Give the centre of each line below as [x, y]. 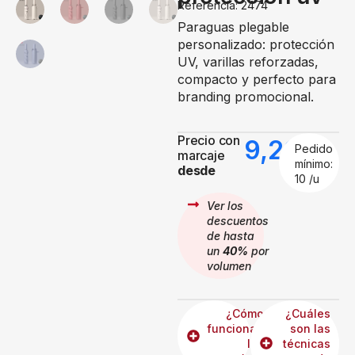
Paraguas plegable [233, 27]
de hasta [231, 235]
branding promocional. [246, 96]
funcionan [235, 328]
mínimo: [313, 163]
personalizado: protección [256, 44]
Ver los [225, 205]
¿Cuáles [307, 313]
